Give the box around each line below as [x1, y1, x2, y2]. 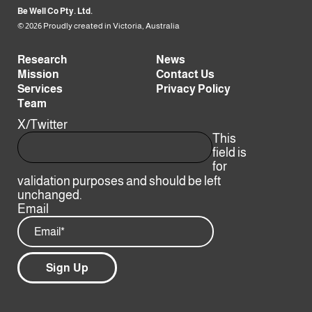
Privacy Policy [156, 83, 231, 95]
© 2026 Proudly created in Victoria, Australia [17, 21, 180, 31]
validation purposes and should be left [17, 174, 221, 189]
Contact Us [156, 68, 214, 81]
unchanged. [17, 188, 82, 203]
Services [17, 83, 63, 95]
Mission [17, 68, 59, 81]
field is [212, 146, 247, 160]
